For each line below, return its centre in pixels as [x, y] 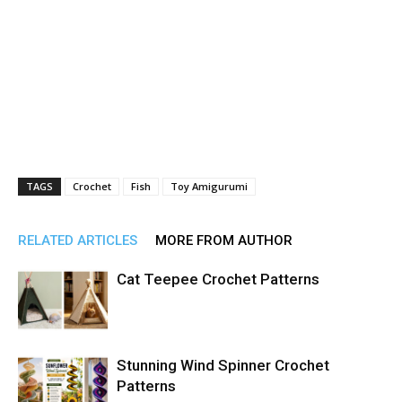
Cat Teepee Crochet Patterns [218, 279]
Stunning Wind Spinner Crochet [223, 365]
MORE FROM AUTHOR [224, 240]
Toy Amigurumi [209, 186]
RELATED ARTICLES [78, 240]
